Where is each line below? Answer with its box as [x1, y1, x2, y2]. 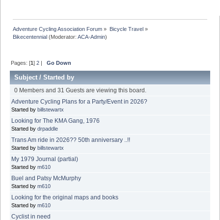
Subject [14, 73, 38, 81]
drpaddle [37, 125, 58, 132]
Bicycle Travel [109, 26, 143, 32]
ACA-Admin [78, 33, 106, 40]
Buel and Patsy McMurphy [11, 174, 81, 182]
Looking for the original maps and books [11, 193, 118, 201]
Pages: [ [11, 59, 31, 66]
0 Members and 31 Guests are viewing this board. [14, 86, 146, 94]
